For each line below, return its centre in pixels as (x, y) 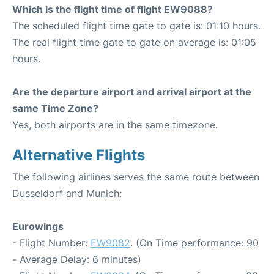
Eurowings (38, 227)
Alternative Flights (79, 155)
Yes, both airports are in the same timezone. (115, 125)
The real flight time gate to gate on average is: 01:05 (134, 43)
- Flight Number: (51, 243)
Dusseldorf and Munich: (67, 194)
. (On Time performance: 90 (194, 243)
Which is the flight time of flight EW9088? (113, 9)
